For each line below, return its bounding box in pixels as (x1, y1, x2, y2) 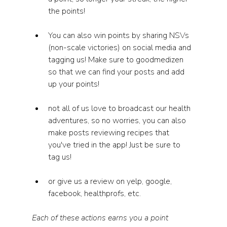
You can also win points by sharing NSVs (48, 30, 191, 41)
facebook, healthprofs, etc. (48, 188, 143, 199)
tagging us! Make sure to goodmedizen (48, 54, 185, 65)
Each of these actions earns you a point (31, 212, 170, 223)
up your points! (48, 79, 101, 90)
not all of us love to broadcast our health (48, 103, 193, 114)
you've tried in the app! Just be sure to (48, 139, 182, 150)
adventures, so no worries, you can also (48, 115, 188, 126)
